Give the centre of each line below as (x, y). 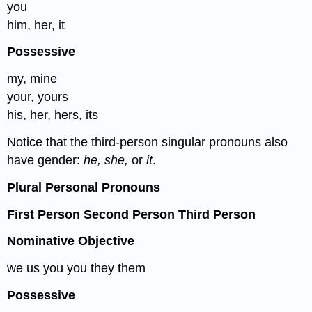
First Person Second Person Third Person (132, 214)
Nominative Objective (71, 241)
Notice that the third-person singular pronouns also (148, 142)
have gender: (46, 160)
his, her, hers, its (53, 115)
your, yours (38, 97)
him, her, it (36, 25)
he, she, (108, 160)
